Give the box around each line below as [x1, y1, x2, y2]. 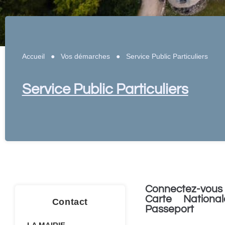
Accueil [22, 52, 45, 60]
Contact [52, 197, 88, 207]
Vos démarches [60, 52, 110, 60]
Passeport [145, 203, 194, 214]
